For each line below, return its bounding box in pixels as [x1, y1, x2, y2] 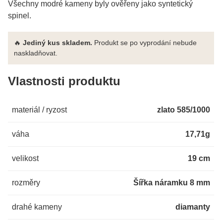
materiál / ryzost [12, 106, 67, 114]
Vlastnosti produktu [8, 74, 120, 88]
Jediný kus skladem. [23, 39, 92, 47]
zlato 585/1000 [157, 106, 210, 114]
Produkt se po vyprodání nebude [92, 39, 197, 47]
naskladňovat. [14, 49, 57, 57]
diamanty [175, 203, 210, 212]
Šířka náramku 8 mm [133, 178, 210, 187]
